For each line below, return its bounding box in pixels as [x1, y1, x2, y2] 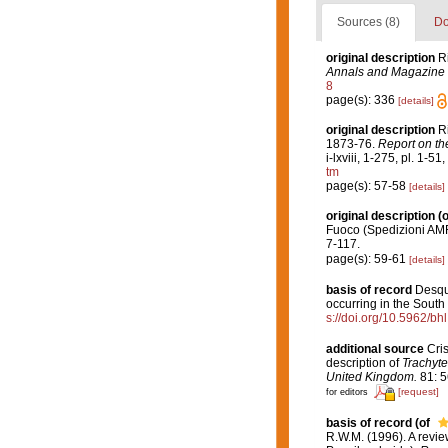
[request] [397, 386, 439, 398]
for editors [325, 387, 368, 398]
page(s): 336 [325, 92, 398, 107]
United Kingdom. [325, 369, 417, 384]
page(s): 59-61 [325, 251, 409, 266]
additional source [325, 341, 424, 356]
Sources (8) [336, 14, 400, 29]
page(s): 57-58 [325, 178, 409, 193]
